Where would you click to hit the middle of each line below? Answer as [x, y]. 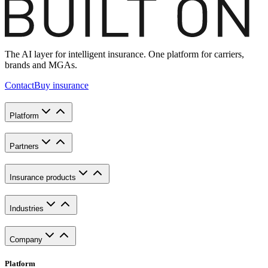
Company [26, 239]
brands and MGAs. [41, 65]
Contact [19, 85]
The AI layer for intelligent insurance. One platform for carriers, [124, 54]
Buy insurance [61, 85]
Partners [24, 147]
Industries [27, 208]
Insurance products [43, 178]
